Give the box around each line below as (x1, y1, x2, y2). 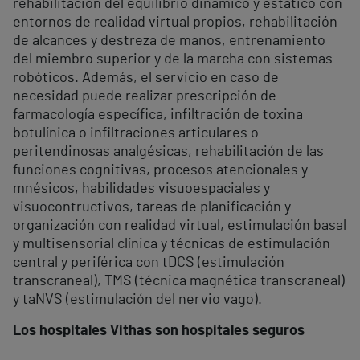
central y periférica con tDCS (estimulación (13, 255, 284, 270)
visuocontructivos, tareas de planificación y (13, 199, 291, 215)
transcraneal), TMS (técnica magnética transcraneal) (13, 273, 345, 288)
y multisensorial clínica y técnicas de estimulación (13, 236, 330, 252)
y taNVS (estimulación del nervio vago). (13, 292, 262, 307)
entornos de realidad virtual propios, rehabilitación (13, 14, 337, 30)
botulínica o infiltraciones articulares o (13, 125, 259, 141)
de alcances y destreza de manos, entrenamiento (13, 33, 325, 48)
